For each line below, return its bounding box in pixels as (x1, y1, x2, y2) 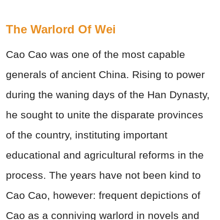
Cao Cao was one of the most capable (6, 49, 185, 60)
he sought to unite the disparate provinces (6, 109, 203, 121)
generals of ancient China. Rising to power (6, 69, 205, 81)
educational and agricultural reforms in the (6, 149, 204, 161)
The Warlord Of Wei (6, 23, 116, 36)
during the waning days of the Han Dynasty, (6, 89, 210, 101)
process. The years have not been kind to (6, 169, 201, 181)
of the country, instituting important (6, 129, 167, 141)
